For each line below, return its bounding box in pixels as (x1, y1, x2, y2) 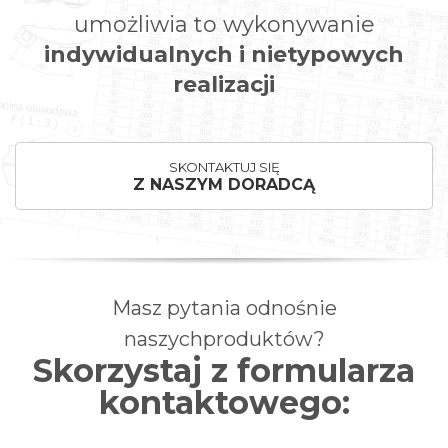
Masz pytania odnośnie (111, 296, 337, 321)
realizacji (173, 71, 275, 99)
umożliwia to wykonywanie (73, 11, 375, 39)
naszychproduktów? (123, 327, 325, 352)
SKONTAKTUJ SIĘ (168, 159, 280, 176)
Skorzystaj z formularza (33, 351, 415, 391)
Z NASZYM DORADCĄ (133, 175, 315, 195)
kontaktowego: (98, 383, 350, 423)
